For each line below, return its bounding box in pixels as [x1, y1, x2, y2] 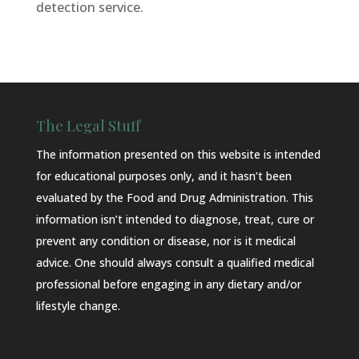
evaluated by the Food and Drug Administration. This [35, 190, 313, 205]
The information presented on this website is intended [35, 147, 321, 162]
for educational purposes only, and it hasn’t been [35, 168, 292, 184]
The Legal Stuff [35, 116, 140, 135]
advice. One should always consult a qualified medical [35, 255, 314, 270]
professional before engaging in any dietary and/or [35, 276, 301, 292]
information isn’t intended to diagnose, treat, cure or [35, 212, 314, 227]
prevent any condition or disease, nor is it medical [35, 233, 296, 248]
